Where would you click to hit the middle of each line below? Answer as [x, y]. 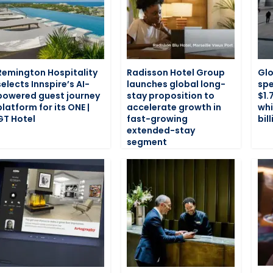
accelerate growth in [174, 107]
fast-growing [158, 119]
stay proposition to [171, 95]
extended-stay [161, 130]
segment [147, 142]
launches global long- [176, 84]
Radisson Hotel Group [176, 72]
